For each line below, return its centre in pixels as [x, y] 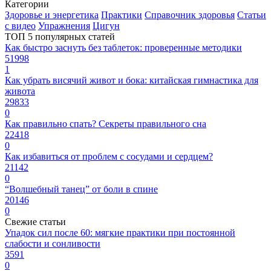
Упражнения [64, 26]
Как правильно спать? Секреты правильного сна [106, 124]
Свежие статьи [35, 222]
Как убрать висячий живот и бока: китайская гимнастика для [132, 80]
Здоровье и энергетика [52, 15]
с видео [20, 26]
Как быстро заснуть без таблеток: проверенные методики [123, 48]
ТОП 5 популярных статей [60, 37]
